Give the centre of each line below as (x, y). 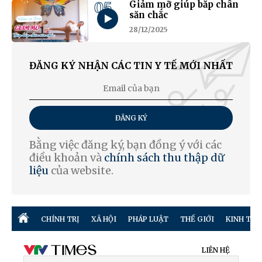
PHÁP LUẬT (148, 219)
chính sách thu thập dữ (164, 158)
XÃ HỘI (104, 219)
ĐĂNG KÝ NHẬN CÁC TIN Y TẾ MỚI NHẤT (131, 66)
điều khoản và (67, 158)
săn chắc (148, 15)
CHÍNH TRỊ (60, 219)
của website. (81, 171)
